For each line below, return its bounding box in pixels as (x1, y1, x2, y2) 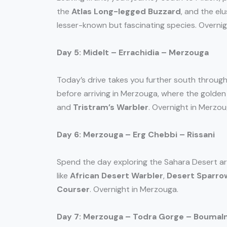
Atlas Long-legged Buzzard (71, 6, 181, 17)
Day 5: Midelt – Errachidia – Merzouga (57, 47, 209, 58)
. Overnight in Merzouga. (90, 184, 178, 195)
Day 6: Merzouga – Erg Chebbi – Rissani (57, 129, 215, 140)
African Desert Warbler (70, 170, 163, 181)
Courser (57, 184, 90, 195)
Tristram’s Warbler (73, 102, 148, 113)
